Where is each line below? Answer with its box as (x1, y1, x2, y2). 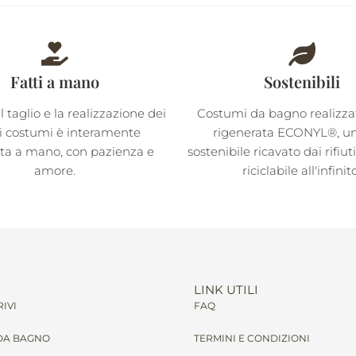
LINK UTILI (194, 281, 258, 297)
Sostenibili (263, 70, 340, 92)
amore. (33, 162, 75, 178)
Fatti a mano (10, 70, 99, 92)
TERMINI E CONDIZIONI (194, 331, 310, 344)
